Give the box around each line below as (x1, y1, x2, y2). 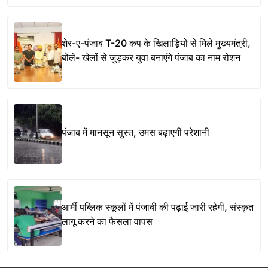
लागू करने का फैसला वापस (62, 215, 153, 228)
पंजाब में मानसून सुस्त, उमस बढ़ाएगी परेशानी (62, 126, 209, 139)
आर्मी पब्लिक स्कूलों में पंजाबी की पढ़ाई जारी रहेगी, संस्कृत (62, 201, 254, 214)
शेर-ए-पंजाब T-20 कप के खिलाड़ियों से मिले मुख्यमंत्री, (62, 37, 251, 50)
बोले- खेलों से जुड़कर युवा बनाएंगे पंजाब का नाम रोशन (62, 51, 240, 64)
